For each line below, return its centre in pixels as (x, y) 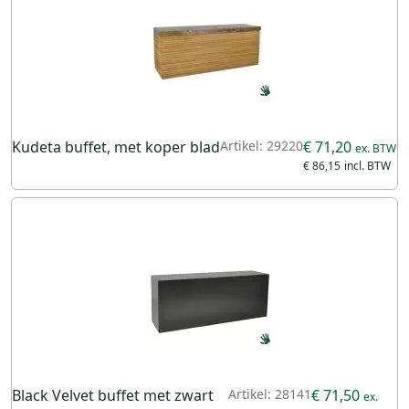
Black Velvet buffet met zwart (113, 395)
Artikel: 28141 (270, 394)
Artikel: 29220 (262, 146)
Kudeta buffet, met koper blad (116, 147)
